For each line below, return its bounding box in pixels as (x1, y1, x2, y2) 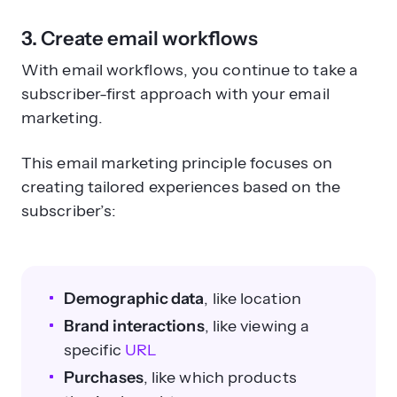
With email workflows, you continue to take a (21, 59, 358, 80)
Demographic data (64, 288, 205, 308)
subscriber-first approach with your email (21, 83, 330, 104)
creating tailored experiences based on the (21, 176, 340, 197)
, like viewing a (204, 315, 310, 336)
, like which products (143, 367, 297, 387)
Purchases (64, 367, 144, 387)
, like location (204, 288, 301, 308)
